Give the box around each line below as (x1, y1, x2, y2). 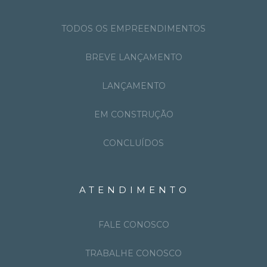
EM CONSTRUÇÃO (94, 108, 173, 120)
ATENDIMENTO (79, 184, 190, 195)
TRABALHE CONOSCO (85, 247, 182, 259)
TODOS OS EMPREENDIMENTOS (61, 23, 206, 34)
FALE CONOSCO (98, 219, 169, 230)
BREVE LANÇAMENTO (85, 51, 182, 63)
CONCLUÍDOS (103, 137, 164, 148)
